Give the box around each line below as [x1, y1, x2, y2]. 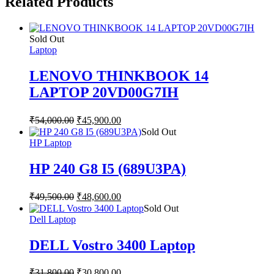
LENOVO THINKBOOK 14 [29, 67, 209, 84]
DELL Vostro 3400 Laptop [29, 237, 195, 253]
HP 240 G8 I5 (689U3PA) [29, 160, 186, 177]
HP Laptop [29, 137, 72, 148]
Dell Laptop [29, 213, 76, 224]
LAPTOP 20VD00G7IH [29, 84, 179, 100]
